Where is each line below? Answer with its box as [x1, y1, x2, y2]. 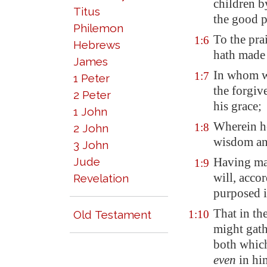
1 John [73, 105, 107, 118]
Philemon [73, 21, 123, 35]
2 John [73, 122, 108, 135]
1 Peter [73, 72, 110, 85]
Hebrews [73, 38, 120, 51]
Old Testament [73, 208, 151, 221]
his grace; [213, 99, 262, 113]
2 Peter [73, 88, 111, 101]
